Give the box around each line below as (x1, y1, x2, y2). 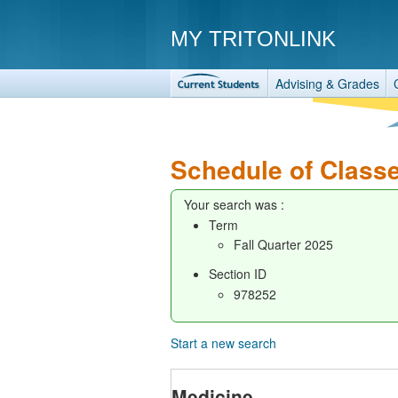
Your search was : (184, 195, 284, 213)
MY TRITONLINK (171, 27, 336, 51)
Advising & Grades (275, 75, 379, 92)
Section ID (209, 265, 267, 283)
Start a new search (171, 333, 276, 352)
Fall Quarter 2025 (234, 235, 333, 253)
